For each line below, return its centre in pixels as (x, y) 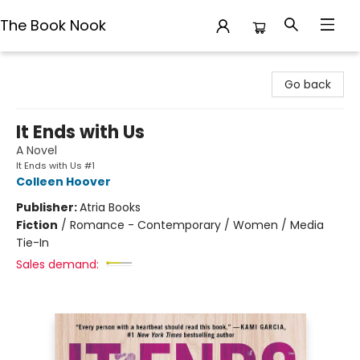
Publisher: (48, 207)
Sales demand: (57, 264)
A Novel (37, 150)
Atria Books (110, 207)
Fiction (37, 225)
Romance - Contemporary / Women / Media (197, 225)
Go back (308, 84)
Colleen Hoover (63, 182)
